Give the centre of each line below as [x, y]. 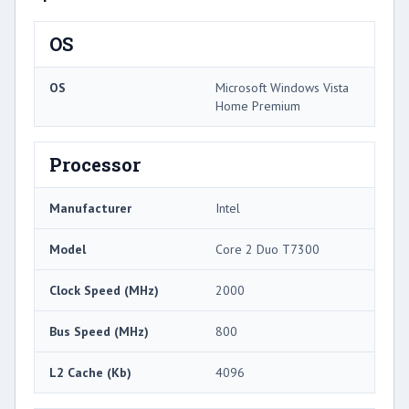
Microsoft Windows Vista [282, 87]
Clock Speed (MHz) [104, 290]
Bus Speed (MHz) [99, 331]
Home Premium [258, 105]
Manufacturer [90, 208]
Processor [95, 164]
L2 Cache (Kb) [90, 372]
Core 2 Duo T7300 [267, 249]
